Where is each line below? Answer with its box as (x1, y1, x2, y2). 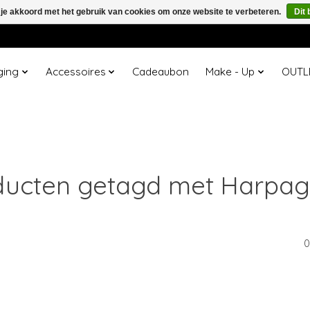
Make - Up (206, 65, 255, 79)
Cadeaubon (132, 65, 190, 79)
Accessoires (45, 65, 106, 79)
